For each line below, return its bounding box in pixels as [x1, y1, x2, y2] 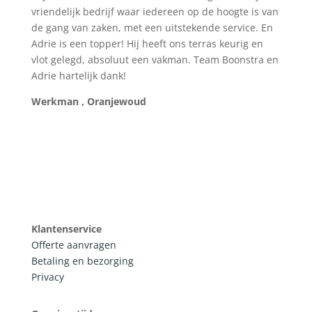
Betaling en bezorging [31, 253, 134, 267]
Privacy [31, 270, 64, 283]
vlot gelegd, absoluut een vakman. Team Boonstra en [31, 52, 279, 66]
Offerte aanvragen [31, 237, 116, 251]
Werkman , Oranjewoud [31, 94, 146, 108]
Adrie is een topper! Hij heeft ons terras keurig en [31, 36, 263, 50]
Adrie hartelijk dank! [31, 68, 126, 82]
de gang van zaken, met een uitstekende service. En [31, 20, 273, 34]
